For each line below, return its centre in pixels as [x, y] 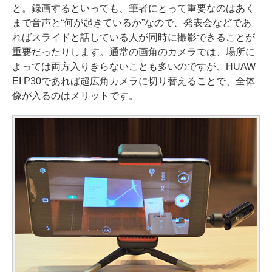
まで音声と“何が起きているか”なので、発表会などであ [132, 23]
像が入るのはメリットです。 [75, 96]
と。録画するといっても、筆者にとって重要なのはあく [134, 8]
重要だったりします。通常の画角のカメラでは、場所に [134, 52]
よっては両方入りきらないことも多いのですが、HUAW [134, 66]
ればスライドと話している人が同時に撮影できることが [134, 37]
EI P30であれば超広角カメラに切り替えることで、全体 [134, 81]
